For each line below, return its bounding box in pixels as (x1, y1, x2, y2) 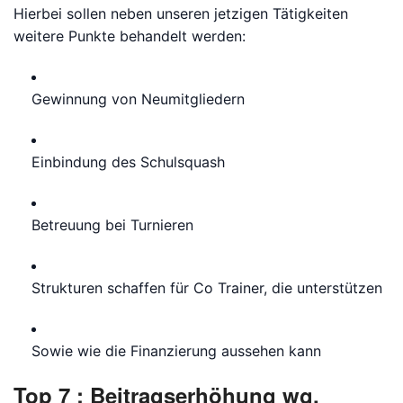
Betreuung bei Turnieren (31, 216, 193, 234)
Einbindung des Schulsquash (31, 153, 225, 171)
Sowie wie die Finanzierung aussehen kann (31, 342, 321, 360)
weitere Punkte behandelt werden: (13, 27, 246, 45)
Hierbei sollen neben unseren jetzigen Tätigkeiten (13, 4, 348, 22)
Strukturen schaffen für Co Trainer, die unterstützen (31, 279, 382, 297)
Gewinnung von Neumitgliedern (31, 90, 245, 108)
